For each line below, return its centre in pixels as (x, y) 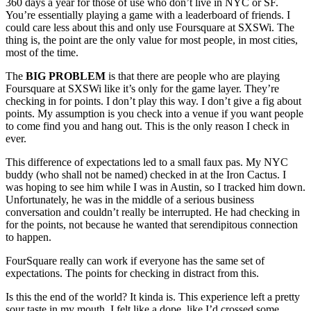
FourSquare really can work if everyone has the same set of (135, 260)
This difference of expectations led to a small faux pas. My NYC (147, 162)
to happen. (28, 237)
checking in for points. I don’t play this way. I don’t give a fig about (153, 101)
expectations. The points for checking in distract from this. (132, 273)
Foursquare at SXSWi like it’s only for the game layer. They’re (142, 88)
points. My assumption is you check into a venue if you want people (154, 113)
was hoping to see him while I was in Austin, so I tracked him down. (155, 187)
